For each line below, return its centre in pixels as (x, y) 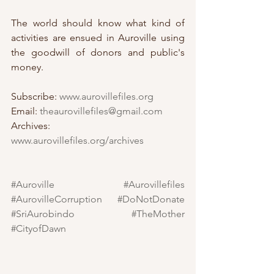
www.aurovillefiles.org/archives (77, 140)
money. (28, 67)
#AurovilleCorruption (57, 199)
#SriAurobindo (43, 213)
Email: (25, 111)
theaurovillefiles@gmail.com (101, 111)
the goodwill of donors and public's (98, 52)
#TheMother (158, 213)
